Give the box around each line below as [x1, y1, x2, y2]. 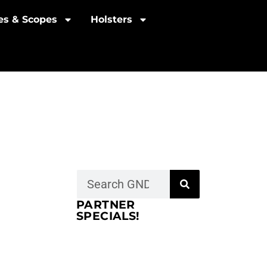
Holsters [91, 14, 132, 25]
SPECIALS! [76, 209, 139, 223]
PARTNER [76, 198, 135, 212]
